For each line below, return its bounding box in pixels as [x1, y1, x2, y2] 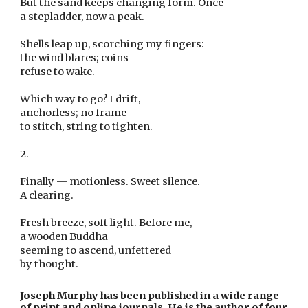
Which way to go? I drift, [20, 93, 141, 105]
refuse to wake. [20, 65, 96, 78]
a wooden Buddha [20, 230, 109, 243]
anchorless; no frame [20, 107, 127, 119]
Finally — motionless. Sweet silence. [20, 175, 201, 188]
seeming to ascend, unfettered [20, 244, 172, 256]
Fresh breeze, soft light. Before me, [20, 217, 192, 229]
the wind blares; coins [20, 52, 129, 64]
